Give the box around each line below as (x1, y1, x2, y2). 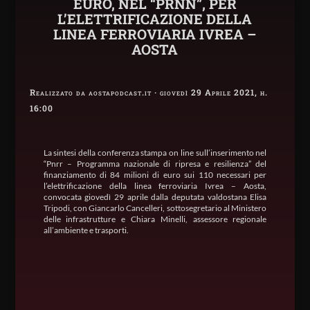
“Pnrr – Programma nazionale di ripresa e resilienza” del (43, 158, 267, 170)
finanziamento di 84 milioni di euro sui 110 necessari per (43, 170, 267, 181)
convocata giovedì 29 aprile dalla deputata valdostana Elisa (43, 192, 267, 203)
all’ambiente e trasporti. (43, 225, 129, 236)
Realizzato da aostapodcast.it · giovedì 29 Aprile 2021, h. (29, 86, 268, 98)
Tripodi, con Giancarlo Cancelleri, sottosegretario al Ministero (43, 203, 267, 214)
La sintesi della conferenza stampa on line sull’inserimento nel (43, 147, 267, 158)
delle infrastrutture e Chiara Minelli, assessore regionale (43, 214, 267, 225)
